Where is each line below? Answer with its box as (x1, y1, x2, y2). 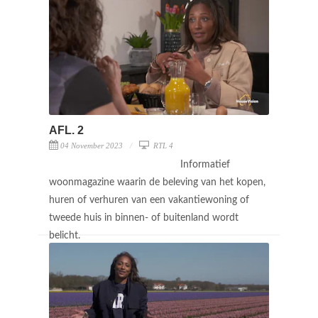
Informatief (180, 159, 230, 170)
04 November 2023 (60, 141, 123, 150)
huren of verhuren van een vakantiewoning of (49, 194, 249, 205)
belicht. (49, 230, 83, 241)
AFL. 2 (49, 124, 84, 136)
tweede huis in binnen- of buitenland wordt (49, 212, 238, 223)
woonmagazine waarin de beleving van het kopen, (49, 177, 265, 187)
